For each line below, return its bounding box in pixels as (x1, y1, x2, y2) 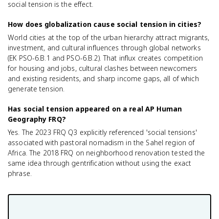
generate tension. (8, 84, 65, 93)
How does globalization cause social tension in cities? (8, 20, 202, 29)
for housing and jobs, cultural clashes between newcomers (8, 64, 197, 73)
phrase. (8, 169, 32, 178)
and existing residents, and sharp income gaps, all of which (8, 74, 199, 83)
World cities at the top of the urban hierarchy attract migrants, (8, 33, 210, 42)
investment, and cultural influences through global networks (8, 43, 201, 52)
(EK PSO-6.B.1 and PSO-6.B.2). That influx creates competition (8, 53, 203, 63)
